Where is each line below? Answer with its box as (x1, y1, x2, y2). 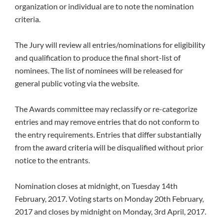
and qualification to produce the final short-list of (15, 53, 181, 63)
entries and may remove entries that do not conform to (15, 117, 199, 127)
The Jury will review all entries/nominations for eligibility (15, 40, 205, 50)
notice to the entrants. (15, 155, 90, 165)
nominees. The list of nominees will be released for (15, 66, 183, 75)
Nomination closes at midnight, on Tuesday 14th (15, 181, 178, 191)
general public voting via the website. (15, 78, 139, 88)
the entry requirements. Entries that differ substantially (15, 130, 201, 140)
